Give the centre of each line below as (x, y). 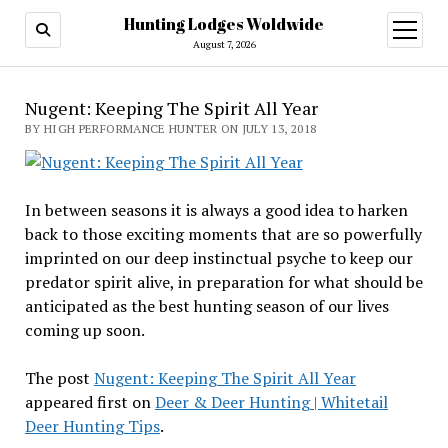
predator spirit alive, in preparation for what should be (223, 282)
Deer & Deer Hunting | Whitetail (271, 402)
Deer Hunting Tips (92, 426)
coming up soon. (84, 330)
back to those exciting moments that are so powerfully (223, 234)
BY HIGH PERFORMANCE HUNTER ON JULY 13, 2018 (170, 128)
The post (59, 378)
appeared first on (89, 402)
